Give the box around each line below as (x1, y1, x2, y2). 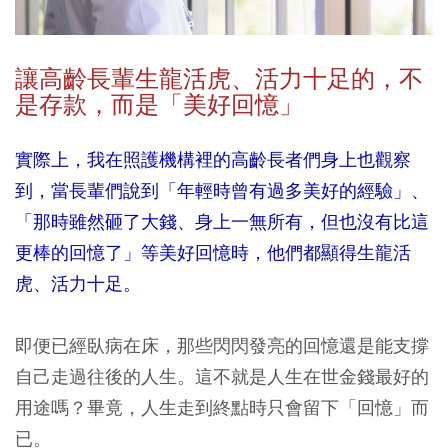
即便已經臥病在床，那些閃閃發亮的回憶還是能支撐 (15, 333, 429, 357)
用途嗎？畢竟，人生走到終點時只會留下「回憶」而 (15, 395, 429, 419)
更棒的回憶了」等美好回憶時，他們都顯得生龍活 (15, 240, 411, 264)
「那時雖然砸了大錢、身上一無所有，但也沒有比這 (15, 209, 429, 233)
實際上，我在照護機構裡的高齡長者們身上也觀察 (15, 147, 411, 171)
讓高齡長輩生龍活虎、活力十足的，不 (15, 63, 423, 94)
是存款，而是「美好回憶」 (15, 89, 303, 120)
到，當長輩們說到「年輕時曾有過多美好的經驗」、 (15, 178, 429, 202)
